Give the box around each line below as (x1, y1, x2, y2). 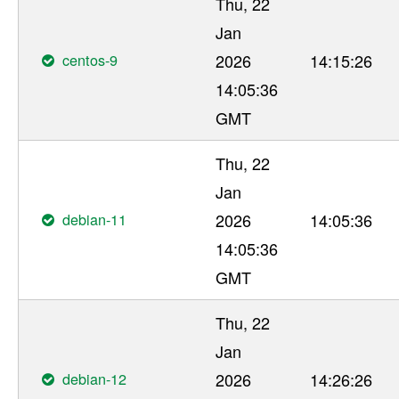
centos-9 (62, 48, 118, 70)
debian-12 (62, 367, 127, 389)
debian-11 (62, 208, 127, 230)
